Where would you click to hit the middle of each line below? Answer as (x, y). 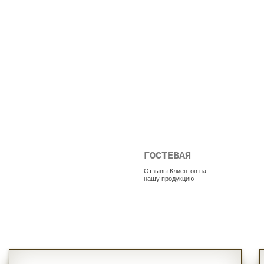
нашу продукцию (169, 179)
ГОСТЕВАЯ (167, 156)
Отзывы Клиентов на (175, 171)
